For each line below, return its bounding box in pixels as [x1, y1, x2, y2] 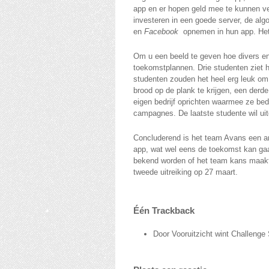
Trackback [150, 205, 195, 216]
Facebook [144, 27, 178, 36]
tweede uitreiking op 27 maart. [133, 168, 238, 177]
